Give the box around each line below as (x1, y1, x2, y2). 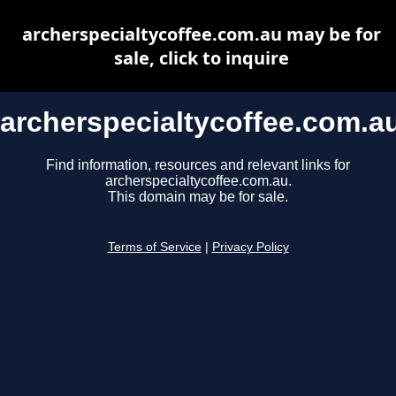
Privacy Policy (211, 240, 289, 255)
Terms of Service (107, 240, 202, 255)
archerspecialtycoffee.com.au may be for (21, 22, 381, 46)
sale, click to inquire (113, 46, 289, 70)
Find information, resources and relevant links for (46, 157, 350, 173)
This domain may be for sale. (108, 189, 288, 205)
